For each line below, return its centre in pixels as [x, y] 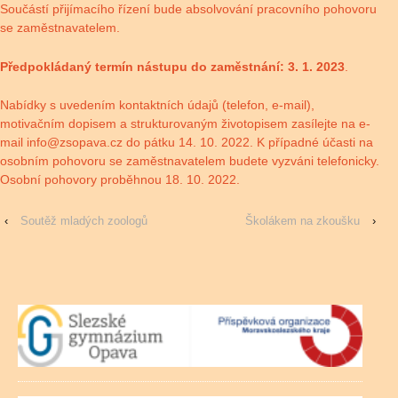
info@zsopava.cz [75, 142]
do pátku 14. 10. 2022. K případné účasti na [248, 142]
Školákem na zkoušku [302, 221]
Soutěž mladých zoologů [84, 221]
